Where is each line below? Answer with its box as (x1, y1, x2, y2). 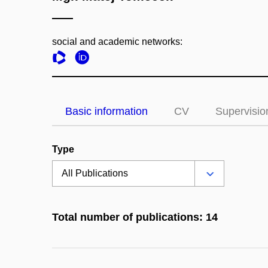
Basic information (65, 105, 148, 117)
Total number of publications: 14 (52, 211, 218, 224)
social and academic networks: (52, 36, 182, 47)
